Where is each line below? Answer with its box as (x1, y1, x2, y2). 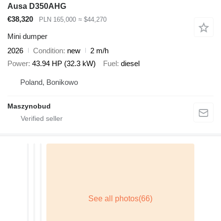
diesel (121, 59, 140, 68)
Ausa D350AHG (7, 2, 66, 11)
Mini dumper (7, 32, 47, 40)
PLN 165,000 (39, 16, 76, 24)
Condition (33, 46, 63, 55)
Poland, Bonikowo (20, 77, 78, 86)
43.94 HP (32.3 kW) (32, 59, 96, 68)
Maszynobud (7, 102, 51, 110)
